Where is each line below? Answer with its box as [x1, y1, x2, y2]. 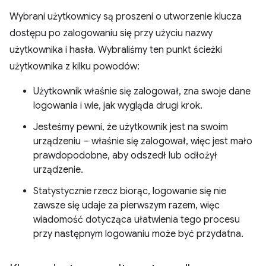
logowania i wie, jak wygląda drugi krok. [33, 100, 202, 112]
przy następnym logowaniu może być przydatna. [33, 228, 243, 240]
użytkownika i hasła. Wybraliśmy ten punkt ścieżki [9, 44, 222, 56]
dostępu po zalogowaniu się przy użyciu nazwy [9, 27, 213, 39]
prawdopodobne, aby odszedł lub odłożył [33, 150, 217, 161]
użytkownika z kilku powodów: [9, 61, 140, 72]
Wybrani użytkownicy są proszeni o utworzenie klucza [9, 11, 242, 23]
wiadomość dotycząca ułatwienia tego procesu [33, 214, 240, 226]
